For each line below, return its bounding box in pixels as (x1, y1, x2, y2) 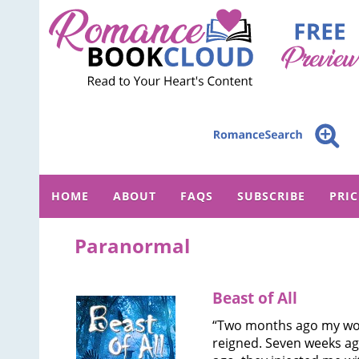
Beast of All (212, 288, 297, 309)
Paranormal (75, 232, 191, 260)
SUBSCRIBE (237, 188, 305, 204)
